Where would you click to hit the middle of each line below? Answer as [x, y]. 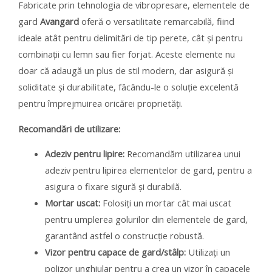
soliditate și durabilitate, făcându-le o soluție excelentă [128, 87]
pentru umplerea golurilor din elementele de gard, [146, 219]
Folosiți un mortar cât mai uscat [165, 203]
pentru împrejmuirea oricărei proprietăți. [100, 104]
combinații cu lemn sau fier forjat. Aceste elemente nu [127, 54]
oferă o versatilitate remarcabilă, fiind [157, 22]
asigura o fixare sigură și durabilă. [113, 187]
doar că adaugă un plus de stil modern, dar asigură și [126, 71]
